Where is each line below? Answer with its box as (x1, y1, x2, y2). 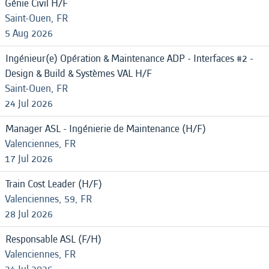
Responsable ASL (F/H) (5, 232, 101, 247)
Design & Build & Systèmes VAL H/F (5, 66, 152, 81)
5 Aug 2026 (5, 26, 53, 41)
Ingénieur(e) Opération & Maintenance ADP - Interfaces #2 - (5, 51, 253, 66)
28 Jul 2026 (5, 207, 53, 222)
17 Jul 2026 (5, 151, 53, 166)
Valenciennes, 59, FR (5, 192, 92, 207)
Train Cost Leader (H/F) (5, 177, 102, 192)
